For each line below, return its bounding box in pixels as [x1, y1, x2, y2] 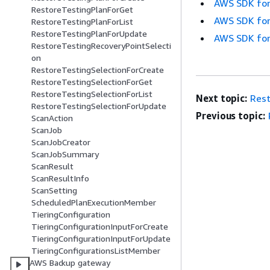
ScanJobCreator [31, 137, 90, 148]
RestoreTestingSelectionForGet [31, 77, 152, 87]
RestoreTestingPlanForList [31, 16, 133, 27]
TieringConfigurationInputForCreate [31, 221, 168, 232]
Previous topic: [196, 109, 265, 122]
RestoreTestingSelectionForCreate [31, 64, 164, 75]
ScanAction [31, 113, 73, 124]
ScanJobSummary [31, 149, 99, 160]
